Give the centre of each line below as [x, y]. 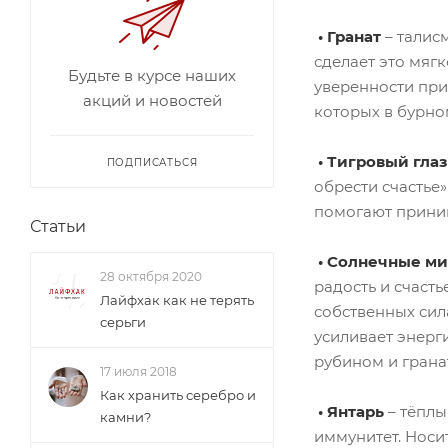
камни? [125, 417]
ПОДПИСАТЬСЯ [152, 162]
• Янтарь [351, 412]
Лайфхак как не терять [177, 300]
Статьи [58, 226]
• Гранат [347, 37]
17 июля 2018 [138, 371]
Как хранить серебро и [178, 395]
